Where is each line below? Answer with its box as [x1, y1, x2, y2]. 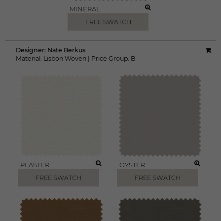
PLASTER [20, 161, 49, 169]
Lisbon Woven [43, 55, 86, 62]
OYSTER [119, 161, 145, 169]
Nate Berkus [47, 46, 85, 54]
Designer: [16, 46, 47, 54]
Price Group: [91, 55, 131, 62]
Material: [16, 55, 42, 62]
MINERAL [70, 5, 101, 13]
